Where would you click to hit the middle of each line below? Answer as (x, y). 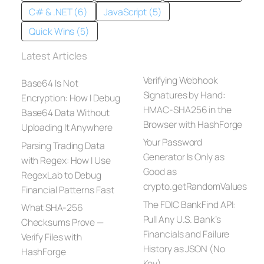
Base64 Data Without (65, 113)
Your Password (173, 142)
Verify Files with (52, 237)
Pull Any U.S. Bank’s (182, 219)
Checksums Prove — (62, 222)
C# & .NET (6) (59, 11)
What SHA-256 (52, 208)
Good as (160, 172)
